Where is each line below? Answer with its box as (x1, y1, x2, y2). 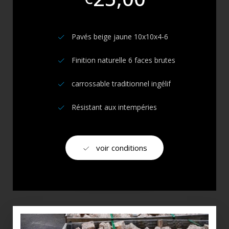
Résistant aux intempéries (72, 102, 157, 112)
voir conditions (96, 142, 147, 153)
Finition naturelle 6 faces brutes (72, 55, 175, 65)
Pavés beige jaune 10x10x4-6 (72, 32, 168, 42)
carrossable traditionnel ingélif (72, 79, 171, 89)
